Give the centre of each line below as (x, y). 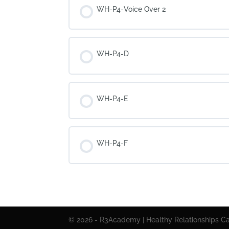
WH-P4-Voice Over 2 (131, 9)
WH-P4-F (112, 143)
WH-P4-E (112, 98)
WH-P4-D (113, 54)
